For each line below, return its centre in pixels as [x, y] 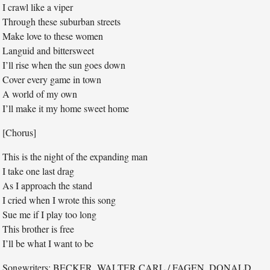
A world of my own [40, 93]
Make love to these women [53, 36]
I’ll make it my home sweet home [66, 108]
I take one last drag [39, 171]
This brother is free [39, 228]
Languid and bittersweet [49, 50]
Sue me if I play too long [50, 214]
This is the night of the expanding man [75, 156]
